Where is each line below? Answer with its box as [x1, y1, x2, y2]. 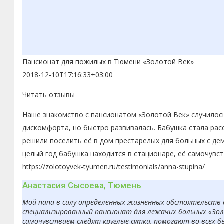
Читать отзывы [22, 90, 75, 100]
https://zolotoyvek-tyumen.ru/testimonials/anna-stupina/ [22, 162, 205, 172]
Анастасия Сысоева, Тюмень [22, 180, 141, 191]
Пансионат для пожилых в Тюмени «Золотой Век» [22, 57, 194, 67]
